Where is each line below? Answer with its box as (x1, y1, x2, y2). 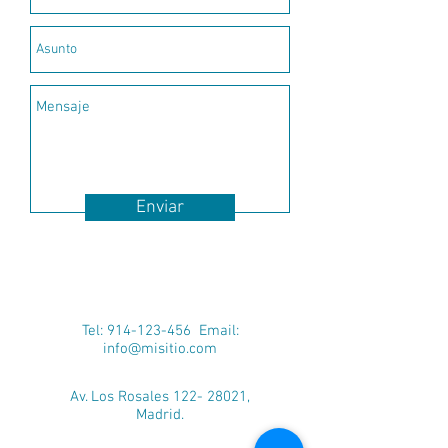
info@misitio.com (103, 340, 217, 358)
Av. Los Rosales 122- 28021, (70, 388, 250, 406)
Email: (190, 322, 239, 340)
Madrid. (136, 406, 184, 424)
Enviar (136, 197, 184, 218)
